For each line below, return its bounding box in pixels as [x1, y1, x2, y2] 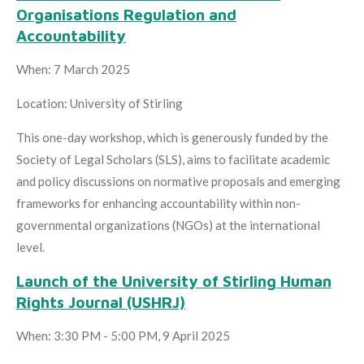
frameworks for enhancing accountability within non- [16, 195, 301, 210]
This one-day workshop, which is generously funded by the [16, 129, 328, 145]
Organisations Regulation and [16, 5, 236, 24]
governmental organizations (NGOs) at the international [16, 217, 320, 232]
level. [16, 239, 45, 254]
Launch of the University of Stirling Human [16, 271, 331, 290]
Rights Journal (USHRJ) [16, 292, 185, 311]
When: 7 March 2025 [16, 61, 130, 76]
